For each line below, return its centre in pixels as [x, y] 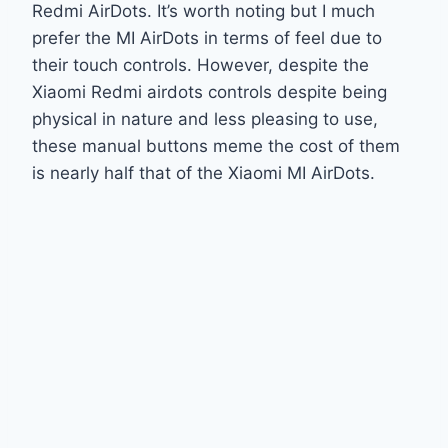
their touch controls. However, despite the [200, 64]
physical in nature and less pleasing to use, [205, 118]
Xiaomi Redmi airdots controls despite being [209, 91]
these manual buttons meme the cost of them [216, 145]
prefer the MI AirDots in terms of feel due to [207, 37]
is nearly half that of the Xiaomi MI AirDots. [203, 172]
